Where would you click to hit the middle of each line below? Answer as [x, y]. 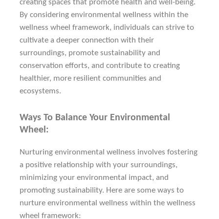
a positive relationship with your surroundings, [99, 165]
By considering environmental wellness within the [104, 15]
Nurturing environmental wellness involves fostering [109, 153]
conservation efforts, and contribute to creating [100, 66]
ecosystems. [40, 91]
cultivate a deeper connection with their [87, 41]
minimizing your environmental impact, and [94, 178]
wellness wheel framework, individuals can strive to [107, 28]
